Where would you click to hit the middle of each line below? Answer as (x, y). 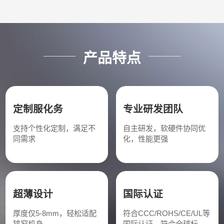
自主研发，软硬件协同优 (164, 128)
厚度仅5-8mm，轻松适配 (54, 213)
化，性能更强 (145, 139)
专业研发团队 (153, 109)
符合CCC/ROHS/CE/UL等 (166, 213)
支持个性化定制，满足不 (54, 128)
